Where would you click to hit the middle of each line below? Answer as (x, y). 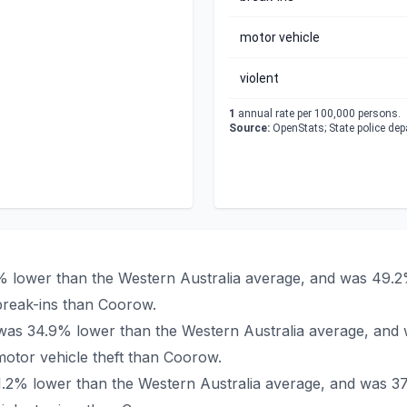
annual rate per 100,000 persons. (318, 114)
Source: (249, 128)
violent (259, 78)
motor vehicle (280, 37)
